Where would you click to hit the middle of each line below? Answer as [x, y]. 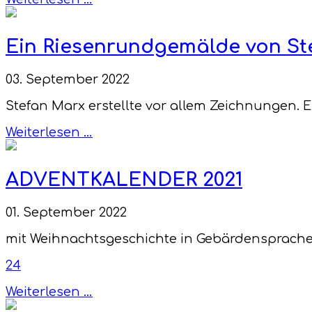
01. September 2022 [66, 213]
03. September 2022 [68, 80]
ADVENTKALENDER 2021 [124, 179]
